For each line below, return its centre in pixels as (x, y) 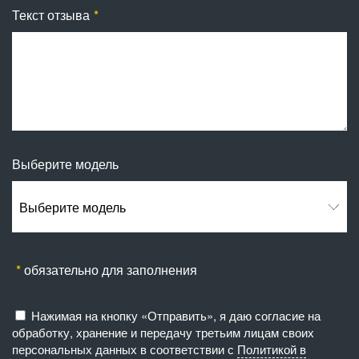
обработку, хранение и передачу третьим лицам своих (163, 333)
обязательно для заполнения (109, 270)
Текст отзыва (51, 15)
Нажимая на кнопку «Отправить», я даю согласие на (176, 316)
